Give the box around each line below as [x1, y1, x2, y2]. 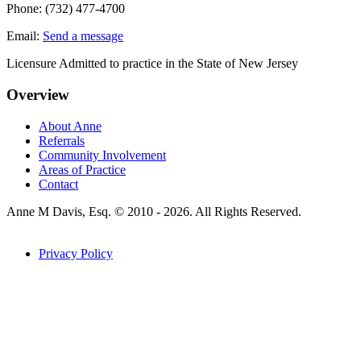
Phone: [6, 2, 45, 16]
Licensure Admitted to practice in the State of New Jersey [6, 56, 298, 71]
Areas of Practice [39, 162, 126, 176]
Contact [39, 176, 78, 191]
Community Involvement [39, 147, 166, 162]
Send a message [43, 29, 123, 44]
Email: [6, 29, 43, 44]
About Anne [39, 118, 102, 133]
